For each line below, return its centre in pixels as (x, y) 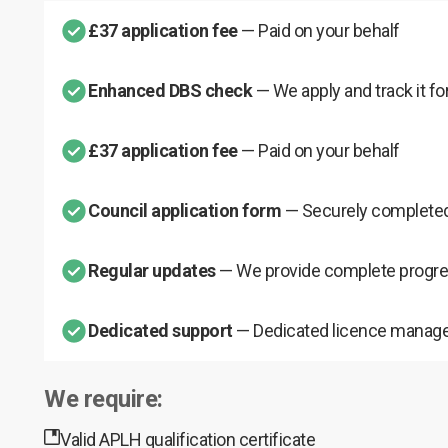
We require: (103, 398)
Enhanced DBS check (172, 90)
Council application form (186, 210)
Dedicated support (162, 330)
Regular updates (153, 270)
